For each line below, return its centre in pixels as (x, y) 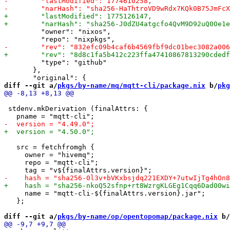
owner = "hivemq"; (49, 155)
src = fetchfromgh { (49, 147)
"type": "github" (55, 62)
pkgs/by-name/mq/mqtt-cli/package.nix (131, 85)
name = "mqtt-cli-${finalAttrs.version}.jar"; (105, 193)
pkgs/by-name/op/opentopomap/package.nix (138, 216)
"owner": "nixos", (57, 31)
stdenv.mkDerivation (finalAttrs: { (76, 108)
